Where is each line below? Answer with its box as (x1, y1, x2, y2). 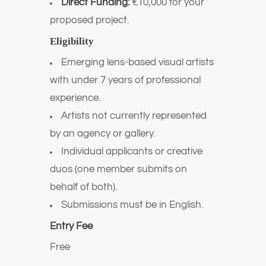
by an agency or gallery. (50, 128, 155, 139)
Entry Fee (50, 221, 93, 232)
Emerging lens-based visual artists (61, 57, 214, 68)
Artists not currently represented (61, 110, 207, 121)
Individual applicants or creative (61, 146, 202, 157)
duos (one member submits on (50, 164, 187, 175)
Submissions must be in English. (61, 199, 203, 210)
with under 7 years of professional (50, 75, 201, 85)
